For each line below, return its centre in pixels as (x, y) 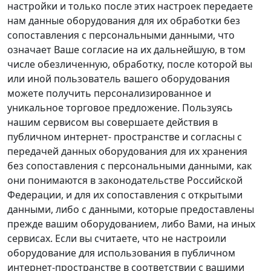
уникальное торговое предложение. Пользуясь (120, 108)
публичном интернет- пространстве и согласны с (125, 137)
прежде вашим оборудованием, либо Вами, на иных (131, 224)
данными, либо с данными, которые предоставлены (131, 209)
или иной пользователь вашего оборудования (119, 79)
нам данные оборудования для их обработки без (124, 21)
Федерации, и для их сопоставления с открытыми (125, 195)
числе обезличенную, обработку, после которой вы (130, 64)
